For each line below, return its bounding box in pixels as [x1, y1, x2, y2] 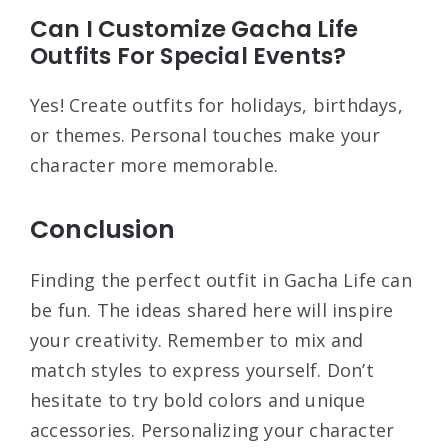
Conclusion [30, 212, 175, 248]
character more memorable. [30, 153, 278, 178]
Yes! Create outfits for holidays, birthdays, [30, 93, 403, 118]
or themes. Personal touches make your [30, 123, 381, 148]
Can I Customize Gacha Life [30, 13, 359, 46]
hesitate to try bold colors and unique [30, 388, 366, 413]
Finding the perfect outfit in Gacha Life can [30, 268, 412, 293]
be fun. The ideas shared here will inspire [30, 298, 394, 323]
